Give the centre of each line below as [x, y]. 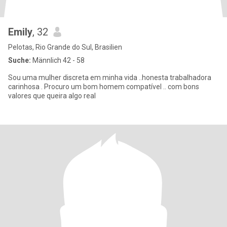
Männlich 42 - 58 [58, 60]
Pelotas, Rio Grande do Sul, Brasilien [65, 47]
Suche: [20, 60]
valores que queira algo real [82, 96]
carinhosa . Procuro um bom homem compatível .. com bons [25, 87]
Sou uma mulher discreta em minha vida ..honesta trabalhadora [23, 78]
